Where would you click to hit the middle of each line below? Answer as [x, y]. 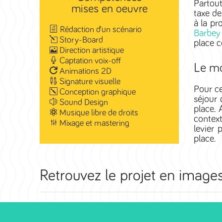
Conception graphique [97, 92]
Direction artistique [91, 51]
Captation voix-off [89, 61]
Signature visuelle [89, 82]
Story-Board [80, 40]
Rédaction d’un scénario [101, 30]
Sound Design [83, 103]
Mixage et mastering [93, 124]
